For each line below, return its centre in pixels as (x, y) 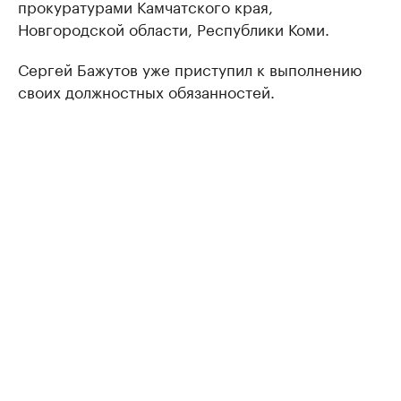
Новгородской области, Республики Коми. (174, 28)
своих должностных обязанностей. (146, 90)
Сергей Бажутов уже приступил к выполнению (190, 68)
